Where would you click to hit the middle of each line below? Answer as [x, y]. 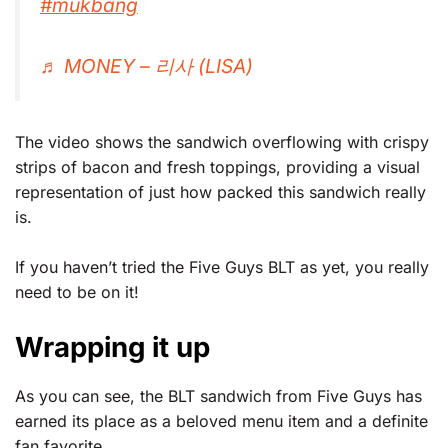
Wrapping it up [112, 346]
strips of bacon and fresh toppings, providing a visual [217, 166]
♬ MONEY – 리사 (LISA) [146, 65]
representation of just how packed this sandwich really [220, 191]
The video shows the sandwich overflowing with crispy [222, 141]
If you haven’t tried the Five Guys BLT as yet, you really [222, 267]
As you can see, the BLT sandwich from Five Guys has [218, 395]
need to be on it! [77, 292]
